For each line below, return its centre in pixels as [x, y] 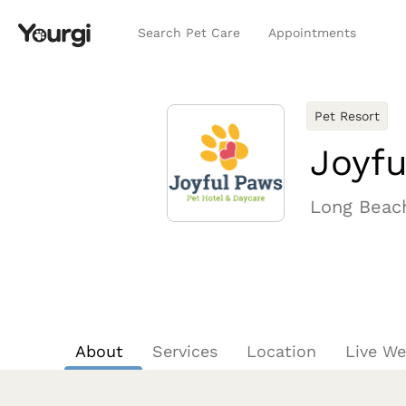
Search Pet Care [189, 33]
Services [185, 351]
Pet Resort [347, 116]
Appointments [312, 33]
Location [282, 351]
